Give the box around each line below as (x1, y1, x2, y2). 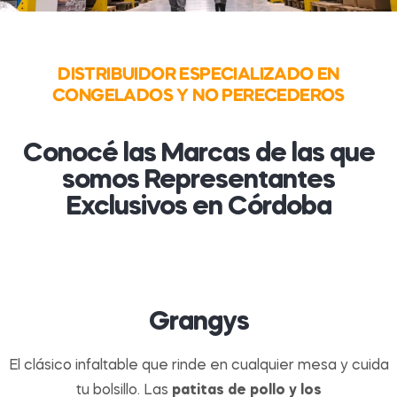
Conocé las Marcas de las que (22, 141, 375, 168)
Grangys (148, 309, 249, 337)
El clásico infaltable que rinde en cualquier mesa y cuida (8, 359, 389, 374)
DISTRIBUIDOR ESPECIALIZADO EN (58, 66, 339, 84)
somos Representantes (62, 167, 335, 195)
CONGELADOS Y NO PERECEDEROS (52, 88, 345, 105)
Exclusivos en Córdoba (66, 194, 331, 222)
